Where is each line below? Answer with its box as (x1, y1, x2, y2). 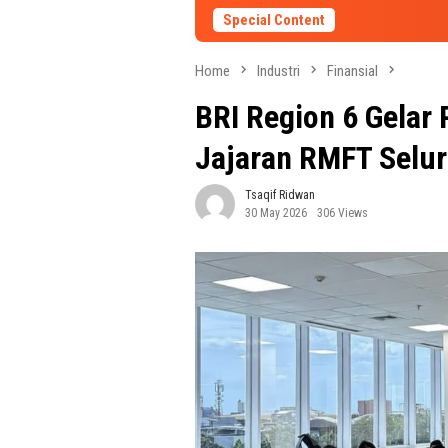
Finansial (327, 62, 378, 80)
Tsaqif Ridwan (245, 188, 315, 203)
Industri (257, 62, 300, 80)
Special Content (223, 11, 325, 29)
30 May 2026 (245, 206, 307, 221)
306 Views (317, 206, 368, 221)
